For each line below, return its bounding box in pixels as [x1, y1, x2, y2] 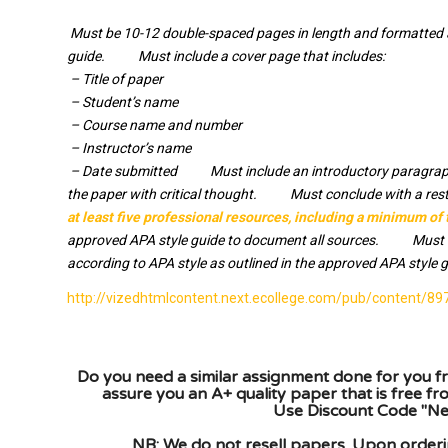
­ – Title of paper [67, 71, 163, 88]
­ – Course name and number [67, 117, 242, 134]
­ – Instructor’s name [67, 140, 191, 157]
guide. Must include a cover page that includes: [67, 48, 385, 65]
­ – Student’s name [67, 94, 178, 111]
